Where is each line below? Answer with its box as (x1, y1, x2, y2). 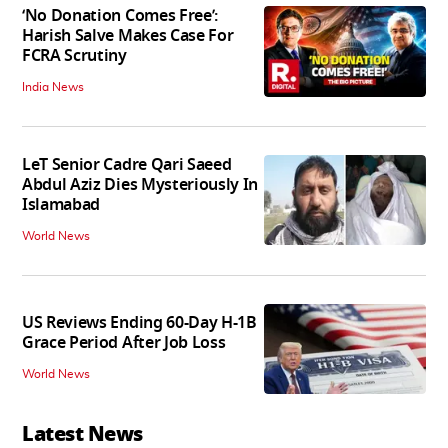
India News (22, 80, 84, 93)
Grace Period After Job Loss (22, 331, 226, 356)
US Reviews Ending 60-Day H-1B (22, 311, 257, 336)
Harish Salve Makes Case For (22, 23, 234, 48)
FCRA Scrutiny (22, 43, 127, 68)
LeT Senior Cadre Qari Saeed (22, 152, 232, 177)
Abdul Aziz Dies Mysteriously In (22, 172, 259, 197)
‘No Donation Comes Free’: (22, 3, 218, 28)
